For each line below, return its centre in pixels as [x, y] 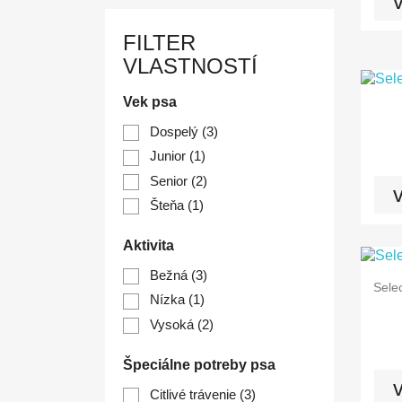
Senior [170, 180]
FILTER [159, 43]
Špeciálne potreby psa [199, 365]
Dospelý [176, 131]
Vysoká [174, 324]
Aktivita [149, 246]
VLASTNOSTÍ [190, 66]
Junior [170, 156]
